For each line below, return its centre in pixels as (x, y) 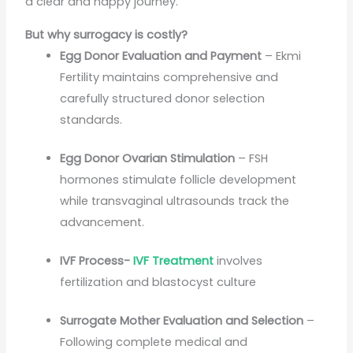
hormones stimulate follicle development (178, 179)
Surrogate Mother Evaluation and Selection (182, 320)
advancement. (102, 222)
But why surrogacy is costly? (107, 35)
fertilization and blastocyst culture (158, 282)
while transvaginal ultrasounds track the (175, 201)
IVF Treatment (174, 260)
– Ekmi (282, 56)
